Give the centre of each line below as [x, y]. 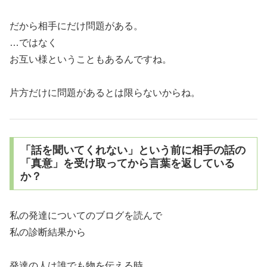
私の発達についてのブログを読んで [86, 216]
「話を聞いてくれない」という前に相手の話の [133, 150]
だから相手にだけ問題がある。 [76, 26]
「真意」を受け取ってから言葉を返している [127, 164]
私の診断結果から [48, 232]
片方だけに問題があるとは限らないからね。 [105, 93]
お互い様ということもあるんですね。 [91, 60]
